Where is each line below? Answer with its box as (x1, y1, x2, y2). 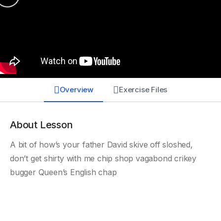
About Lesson (10, 119, 73, 131)
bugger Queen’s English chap (10, 167, 117, 177)
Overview (59, 85, 94, 94)
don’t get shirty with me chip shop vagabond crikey (10, 153, 196, 163)
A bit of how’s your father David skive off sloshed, (10, 140, 193, 149)
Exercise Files (118, 85, 168, 94)
